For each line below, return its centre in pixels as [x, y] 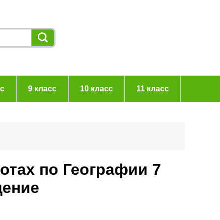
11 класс [152, 89]
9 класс [42, 89]
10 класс [96, 89]
